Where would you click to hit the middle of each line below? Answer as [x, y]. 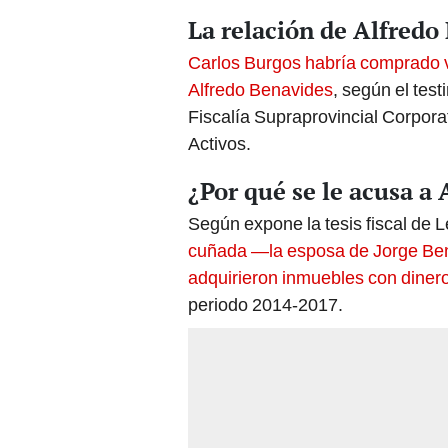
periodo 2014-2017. [265, 305]
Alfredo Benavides [260, 90]
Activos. [219, 144]
